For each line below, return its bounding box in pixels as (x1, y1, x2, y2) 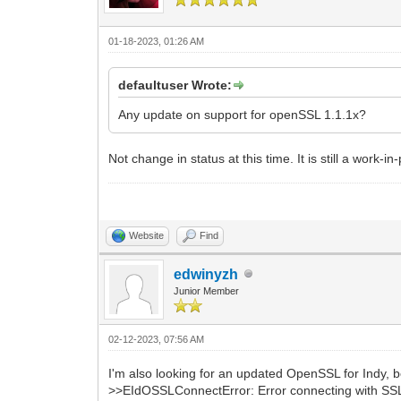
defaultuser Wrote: (118, 77, 233, 92)
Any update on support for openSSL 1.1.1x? (118, 107, 367, 122)
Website (129, 229, 165, 241)
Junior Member (174, 285, 240, 296)
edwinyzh (174, 266, 239, 282)
